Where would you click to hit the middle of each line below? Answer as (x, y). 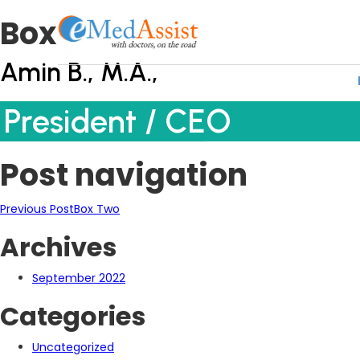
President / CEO (118, 121)
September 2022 (79, 278)
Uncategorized (73, 347)
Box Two (97, 209)
